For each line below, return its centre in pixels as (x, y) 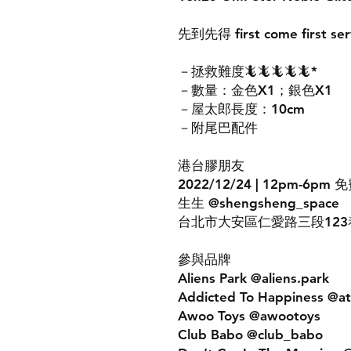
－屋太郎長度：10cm (241, 109)
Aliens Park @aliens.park (253, 278)
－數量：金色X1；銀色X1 (255, 90)
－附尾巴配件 (218, 128)
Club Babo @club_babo (250, 335)
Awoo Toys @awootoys (249, 316)
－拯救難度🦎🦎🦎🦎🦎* (248, 71)
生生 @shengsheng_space (259, 203)
